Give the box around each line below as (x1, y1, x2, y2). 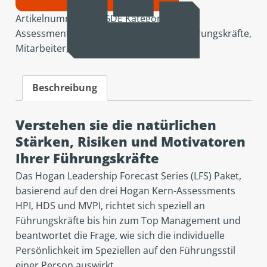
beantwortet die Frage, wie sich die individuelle (15, 229, 225, 243)
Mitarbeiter (15, 42, 66, 55)
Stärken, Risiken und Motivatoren (15, 132, 246, 151)
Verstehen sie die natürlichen (15, 116, 216, 134)
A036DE (88, 12, 123, 26)
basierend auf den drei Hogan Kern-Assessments (15, 184, 235, 198)
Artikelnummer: (15, 12, 88, 26)
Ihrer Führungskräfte (15, 149, 159, 167)
